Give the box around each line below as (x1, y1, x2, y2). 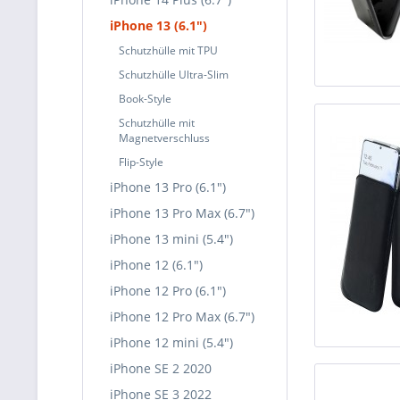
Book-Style (119, 91, 171, 106)
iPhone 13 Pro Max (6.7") (110, 204, 254, 221)
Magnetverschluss (119, 130, 210, 146)
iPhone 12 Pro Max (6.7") (110, 308, 254, 325)
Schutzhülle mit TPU (119, 43, 218, 58)
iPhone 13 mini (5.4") (110, 230, 233, 247)
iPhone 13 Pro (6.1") (110, 179, 226, 196)
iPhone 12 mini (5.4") (110, 334, 233, 351)
